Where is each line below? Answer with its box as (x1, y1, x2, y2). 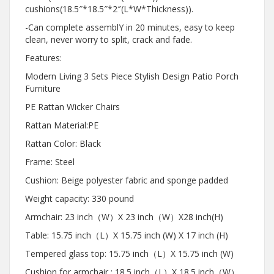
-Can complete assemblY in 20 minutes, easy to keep (25, 21, 235, 33)
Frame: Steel (25, 156, 75, 168)
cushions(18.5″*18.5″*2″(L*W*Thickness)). (25, 3, 193, 15)
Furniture (25, 83, 61, 94)
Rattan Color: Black (25, 138, 101, 149)
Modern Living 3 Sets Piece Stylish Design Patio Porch (25, 70, 239, 82)
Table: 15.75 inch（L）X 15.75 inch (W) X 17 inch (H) (25, 229, 228, 241)
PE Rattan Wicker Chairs (25, 101, 120, 113)
